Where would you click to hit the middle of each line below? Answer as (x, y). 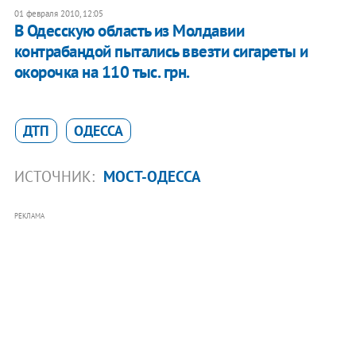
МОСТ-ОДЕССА (152, 176)
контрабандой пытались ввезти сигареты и (161, 51)
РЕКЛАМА (29, 215)
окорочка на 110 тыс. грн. (102, 72)
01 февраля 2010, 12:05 (58, 13)
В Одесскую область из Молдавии (129, 30)
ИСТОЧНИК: (56, 176)
